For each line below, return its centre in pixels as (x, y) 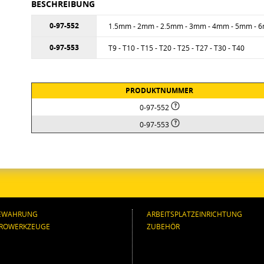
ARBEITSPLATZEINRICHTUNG (194, 214)
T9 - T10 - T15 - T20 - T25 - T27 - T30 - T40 (176, 48)
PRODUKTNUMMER (159, 90)
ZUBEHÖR (163, 226)
